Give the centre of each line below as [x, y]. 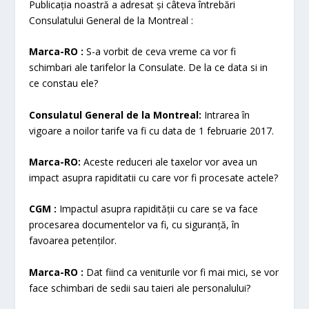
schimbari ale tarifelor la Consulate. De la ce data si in [149, 68]
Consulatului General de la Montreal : [111, 20]
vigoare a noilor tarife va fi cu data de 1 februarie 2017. [152, 130]
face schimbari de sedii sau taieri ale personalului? [140, 288]
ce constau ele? [64, 83]
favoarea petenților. [73, 241]
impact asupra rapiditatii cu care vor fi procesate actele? [154, 178]
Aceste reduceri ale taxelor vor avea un [169, 162]
